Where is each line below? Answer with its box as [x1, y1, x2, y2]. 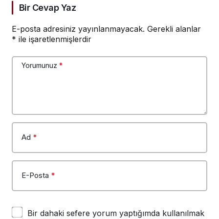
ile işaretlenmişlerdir [16, 34, 91, 44]
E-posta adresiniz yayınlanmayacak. [12, 24, 145, 34]
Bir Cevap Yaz [19, 2, 76, 13]
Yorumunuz [22, 61, 57, 70]
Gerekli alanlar [147, 24, 201, 34]
